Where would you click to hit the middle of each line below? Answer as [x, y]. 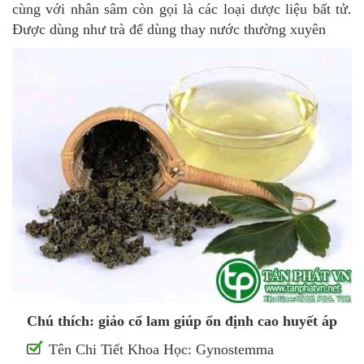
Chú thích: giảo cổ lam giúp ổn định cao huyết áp [182, 321]
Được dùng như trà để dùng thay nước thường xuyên [169, 30]
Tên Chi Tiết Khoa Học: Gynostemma [161, 349]
